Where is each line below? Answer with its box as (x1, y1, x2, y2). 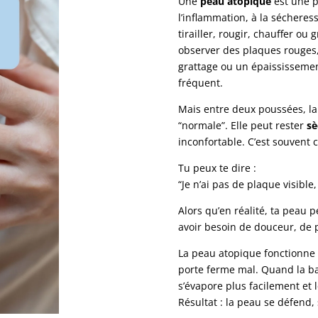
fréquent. (177, 75, 223, 89)
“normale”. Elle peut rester (177, 118, 307, 132)
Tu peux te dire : (177, 160, 256, 175)
